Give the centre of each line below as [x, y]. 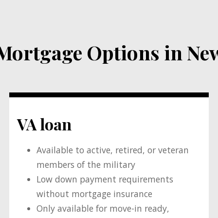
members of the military [86, 165]
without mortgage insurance [94, 194]
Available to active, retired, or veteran [112, 150]
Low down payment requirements [105, 179]
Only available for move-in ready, [103, 209]
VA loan [44, 124]
